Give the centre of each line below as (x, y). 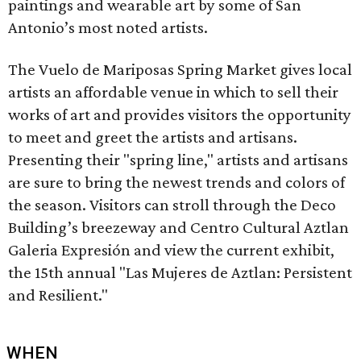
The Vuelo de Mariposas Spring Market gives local (180, 69)
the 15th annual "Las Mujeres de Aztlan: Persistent (180, 272)
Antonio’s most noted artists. (108, 27)
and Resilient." (58, 295)
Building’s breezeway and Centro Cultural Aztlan (178, 227)
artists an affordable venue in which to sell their (173, 92)
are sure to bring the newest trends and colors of (176, 182)
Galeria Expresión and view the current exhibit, (171, 250)
